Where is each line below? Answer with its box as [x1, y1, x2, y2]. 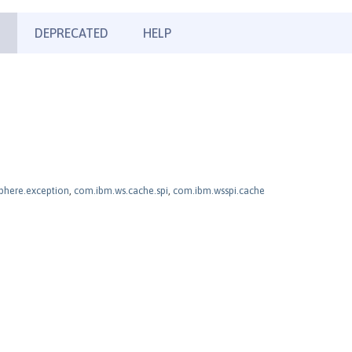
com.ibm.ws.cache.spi [74, 185, 168, 196]
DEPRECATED [35, 26, 108, 40]
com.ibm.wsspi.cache [173, 185, 265, 196]
